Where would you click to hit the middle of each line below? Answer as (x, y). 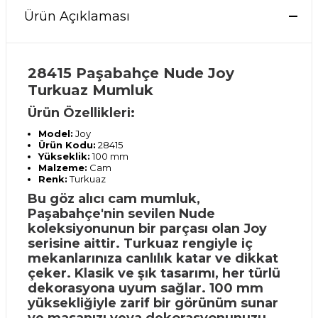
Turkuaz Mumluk (91, 90)
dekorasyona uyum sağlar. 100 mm (146, 288)
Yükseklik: (64, 156)
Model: (56, 133)
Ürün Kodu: (67, 145)
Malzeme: (63, 168)
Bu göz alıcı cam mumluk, (114, 199)
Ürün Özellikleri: (81, 113)
